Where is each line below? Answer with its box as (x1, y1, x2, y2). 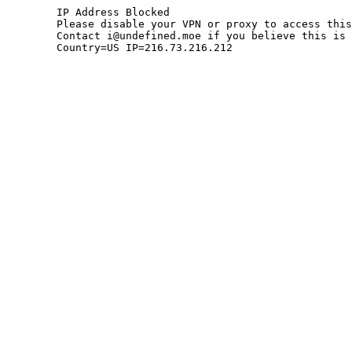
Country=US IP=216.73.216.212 (57, 42, 233, 53)
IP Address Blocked (6, 6, 57, 18)
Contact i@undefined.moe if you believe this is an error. (6, 30, 57, 42)
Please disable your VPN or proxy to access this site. (6, 18, 57, 30)
